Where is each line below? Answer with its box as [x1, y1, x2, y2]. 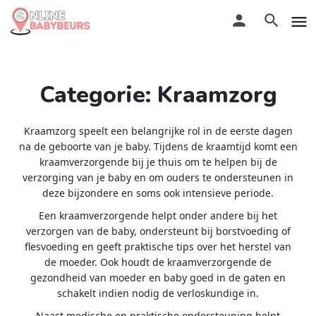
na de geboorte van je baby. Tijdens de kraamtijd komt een [18, 140, 298, 153]
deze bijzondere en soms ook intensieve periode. [42, 186, 274, 200]
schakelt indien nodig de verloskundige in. [57, 286, 259, 300]
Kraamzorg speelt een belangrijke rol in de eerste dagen [23, 124, 293, 138]
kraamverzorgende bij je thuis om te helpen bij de [39, 155, 277, 169]
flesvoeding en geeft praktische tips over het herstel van [25, 240, 291, 253]
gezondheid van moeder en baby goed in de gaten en [30, 271, 286, 284]
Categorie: [39, 80, 157, 110]
